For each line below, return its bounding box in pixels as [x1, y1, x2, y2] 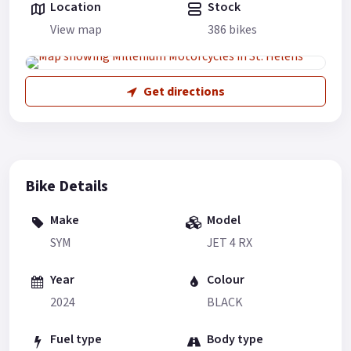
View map [50, 20, 102, 38]
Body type [207, 331, 263, 349]
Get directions [143, 82, 225, 100]
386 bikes [207, 20, 257, 38]
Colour [207, 271, 244, 289]
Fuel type [50, 331, 102, 349]
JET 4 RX [207, 233, 252, 251]
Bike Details [25, 175, 108, 198]
